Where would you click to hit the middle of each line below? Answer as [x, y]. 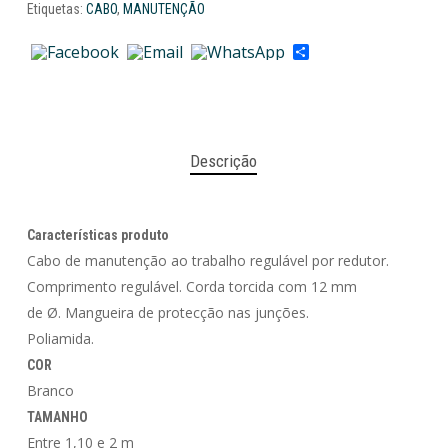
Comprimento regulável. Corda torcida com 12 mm [191, 287]
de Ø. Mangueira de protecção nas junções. [167, 313]
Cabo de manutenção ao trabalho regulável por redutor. [207, 261]
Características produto [97, 235]
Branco [50, 391]
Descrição [224, 161]
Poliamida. [60, 339]
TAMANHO [57, 417]
